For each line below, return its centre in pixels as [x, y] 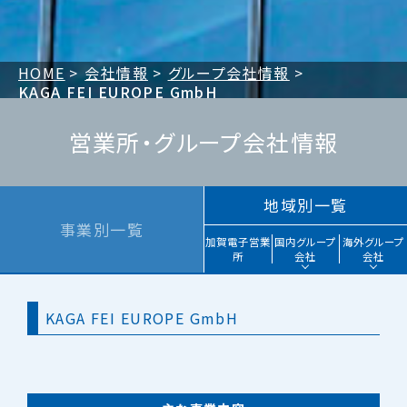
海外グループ [373, 241]
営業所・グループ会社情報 [203, 141]
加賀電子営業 [238, 241]
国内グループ [306, 241]
